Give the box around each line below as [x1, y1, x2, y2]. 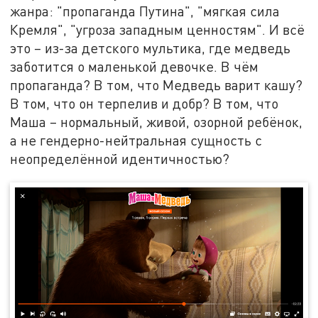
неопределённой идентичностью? [10, 150, 230, 168]
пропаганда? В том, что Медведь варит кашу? [10, 77, 303, 94]
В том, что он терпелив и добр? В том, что [10, 95, 279, 112]
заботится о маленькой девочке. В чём [10, 58, 259, 75]
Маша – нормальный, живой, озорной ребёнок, [10, 114, 303, 131]
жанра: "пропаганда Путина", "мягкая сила [10, 3, 280, 20]
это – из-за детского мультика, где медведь [10, 40, 291, 57]
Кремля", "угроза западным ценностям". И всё [10, 21, 305, 38]
